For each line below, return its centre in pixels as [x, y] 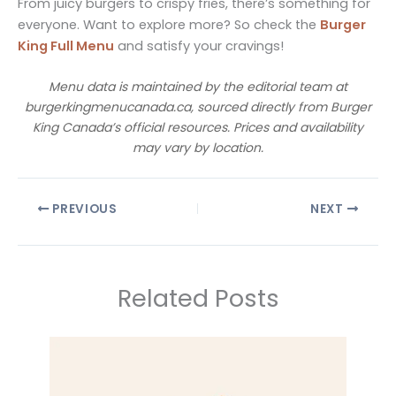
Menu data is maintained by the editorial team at [198, 87]
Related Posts [198, 298]
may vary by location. [198, 148]
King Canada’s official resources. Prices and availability [198, 128]
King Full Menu [66, 46]
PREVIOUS [83, 209]
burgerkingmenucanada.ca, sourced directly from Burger [198, 107]
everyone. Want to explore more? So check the [169, 24]
